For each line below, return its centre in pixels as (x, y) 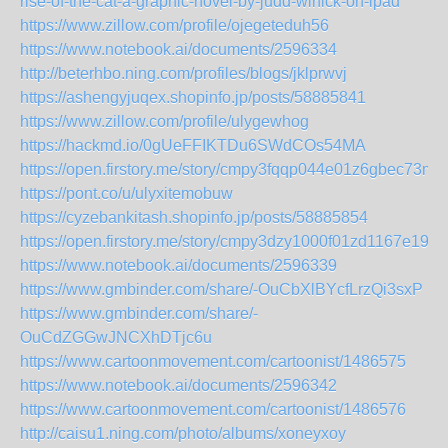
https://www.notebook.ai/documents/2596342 (178, 385)
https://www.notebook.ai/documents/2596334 (178, 49)
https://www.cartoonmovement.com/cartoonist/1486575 (213, 361)
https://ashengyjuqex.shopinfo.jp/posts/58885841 (193, 97)
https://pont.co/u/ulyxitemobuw (126, 193)
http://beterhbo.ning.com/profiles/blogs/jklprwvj (183, 73)
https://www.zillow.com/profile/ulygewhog (164, 121)
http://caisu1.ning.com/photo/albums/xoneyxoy (183, 433)
